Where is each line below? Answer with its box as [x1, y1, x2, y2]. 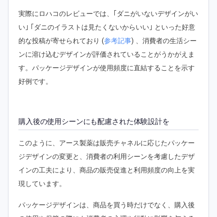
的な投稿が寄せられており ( [18, 37, 104, 46]
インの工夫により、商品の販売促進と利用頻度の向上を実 [18, 166, 195, 174]
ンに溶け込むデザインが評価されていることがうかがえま [18, 50, 195, 59]
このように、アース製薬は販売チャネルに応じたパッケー [18, 139, 195, 147]
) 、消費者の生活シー [131, 37, 197, 46]
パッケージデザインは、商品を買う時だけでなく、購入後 [18, 201, 195, 209]
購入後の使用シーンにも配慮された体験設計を [18, 117, 170, 126]
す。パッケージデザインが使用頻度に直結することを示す [18, 64, 195, 73]
